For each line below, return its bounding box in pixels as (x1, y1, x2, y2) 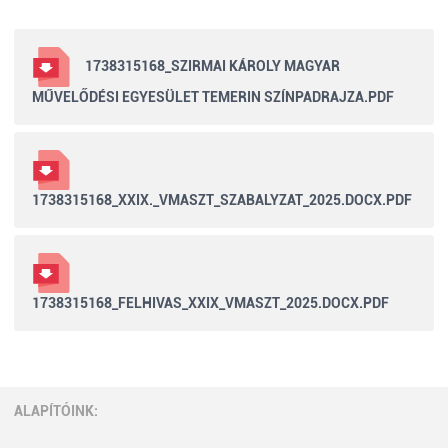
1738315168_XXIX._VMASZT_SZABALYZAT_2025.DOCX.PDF (31, 191, 412, 208)
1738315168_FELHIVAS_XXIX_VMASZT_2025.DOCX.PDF (31, 294, 389, 311)
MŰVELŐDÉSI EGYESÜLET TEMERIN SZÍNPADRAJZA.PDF (31, 88, 394, 105)
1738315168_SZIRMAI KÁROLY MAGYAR (85, 57, 340, 74)
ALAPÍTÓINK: (14, 403, 98, 419)
